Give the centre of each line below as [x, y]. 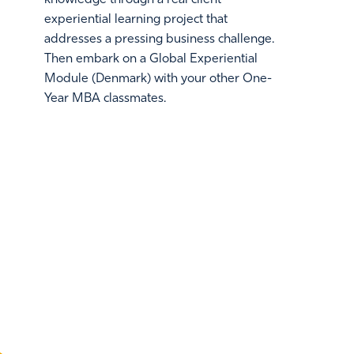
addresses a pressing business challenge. [159, 39]
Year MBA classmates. [105, 98]
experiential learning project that [136, 19]
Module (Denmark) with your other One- [158, 79]
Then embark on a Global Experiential [151, 59]
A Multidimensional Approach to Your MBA [167, 342]
